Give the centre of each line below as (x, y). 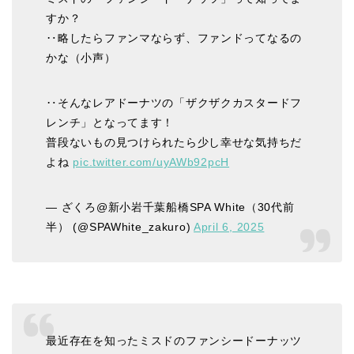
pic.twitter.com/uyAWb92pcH (151, 162)
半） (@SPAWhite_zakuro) (120, 226)
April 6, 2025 (229, 226)
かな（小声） (81, 57)
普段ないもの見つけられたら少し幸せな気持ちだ (174, 142)
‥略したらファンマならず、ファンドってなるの (174, 38)
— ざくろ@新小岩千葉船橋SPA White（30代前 (170, 207)
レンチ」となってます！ (110, 122)
